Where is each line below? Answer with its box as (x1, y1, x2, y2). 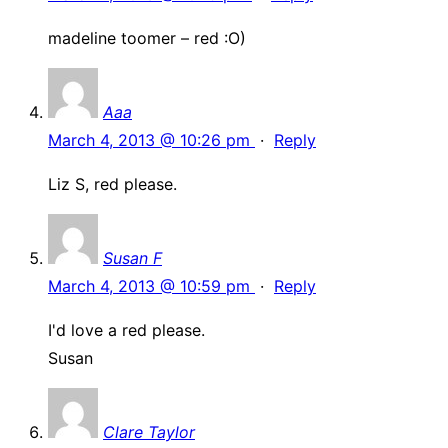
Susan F (103, 248, 162, 269)
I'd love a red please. (48, 320, 205, 341)
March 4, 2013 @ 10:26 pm (48, 130, 255, 151)
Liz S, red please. (48, 174, 177, 195)
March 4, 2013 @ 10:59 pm (48, 276, 255, 297)
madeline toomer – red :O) (48, 28, 246, 49)
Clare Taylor (103, 422, 195, 443)
